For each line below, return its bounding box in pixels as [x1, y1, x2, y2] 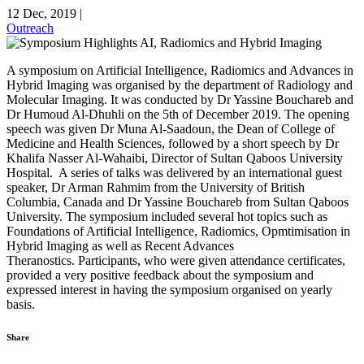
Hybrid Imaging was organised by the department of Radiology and [6, 77, 353, 92]
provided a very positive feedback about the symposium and [6, 267, 314, 282]
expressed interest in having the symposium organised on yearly [6, 282, 332, 297]
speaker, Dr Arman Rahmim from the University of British [6, 180, 305, 194]
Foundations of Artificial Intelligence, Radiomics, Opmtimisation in [6, 223, 350, 238]
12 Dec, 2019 [6, 6, 80, 20]
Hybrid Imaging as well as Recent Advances [6, 238, 234, 253]
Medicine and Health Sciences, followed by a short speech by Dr [6, 136, 339, 150]
